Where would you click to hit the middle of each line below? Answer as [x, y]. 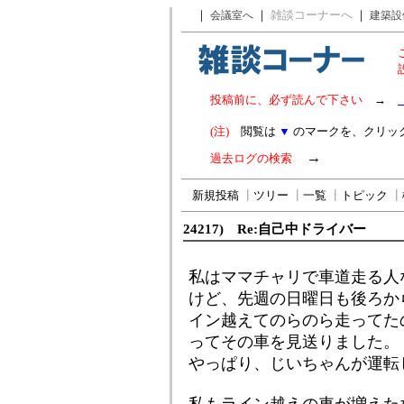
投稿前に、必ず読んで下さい [286, 100]
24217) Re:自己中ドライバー [275, 229]
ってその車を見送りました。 [294, 342]
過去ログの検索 [251, 158]
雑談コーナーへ [312, 15]
